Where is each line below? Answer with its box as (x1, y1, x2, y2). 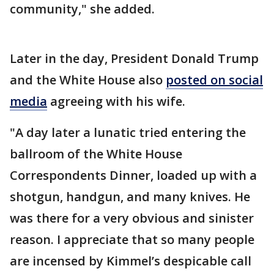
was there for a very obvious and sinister (10, 209, 254, 226)
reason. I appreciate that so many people (10, 231, 254, 248)
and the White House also (10, 71, 166, 88)
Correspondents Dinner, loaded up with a (10, 166, 257, 183)
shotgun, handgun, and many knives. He (10, 188, 250, 205)
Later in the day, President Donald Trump (10, 50, 259, 67)
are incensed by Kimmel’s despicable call (10, 252, 251, 269)
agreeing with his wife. (47, 92, 188, 109)
